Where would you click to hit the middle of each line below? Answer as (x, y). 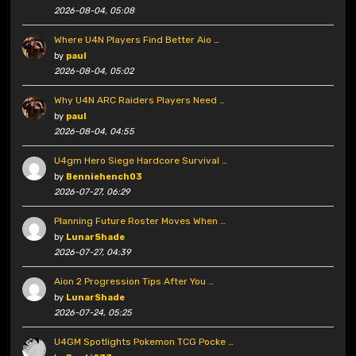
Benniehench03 (104, 177)
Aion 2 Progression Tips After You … (133, 282)
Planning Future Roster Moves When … (139, 221)
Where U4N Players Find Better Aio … (136, 40)
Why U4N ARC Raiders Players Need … (139, 101)
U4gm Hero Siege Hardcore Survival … (140, 161)
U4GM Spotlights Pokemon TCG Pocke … (143, 342)
